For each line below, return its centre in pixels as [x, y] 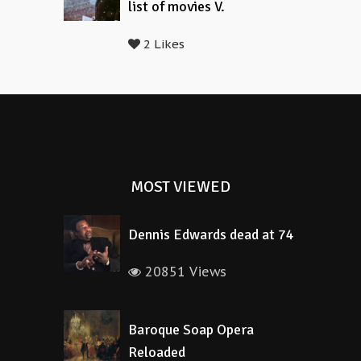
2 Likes [162, 44]
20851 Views [184, 272]
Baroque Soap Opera [191, 330]
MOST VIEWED [180, 187]
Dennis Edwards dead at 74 [211, 234]
